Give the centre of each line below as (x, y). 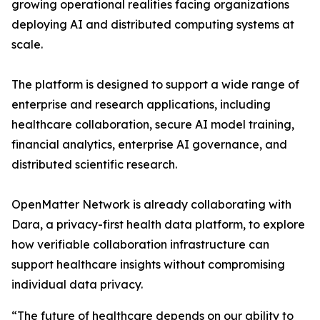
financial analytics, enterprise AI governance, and (149, 144)
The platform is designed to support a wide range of (155, 84)
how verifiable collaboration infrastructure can (140, 244)
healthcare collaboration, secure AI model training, (153, 124)
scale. (27, 44)
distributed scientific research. (94, 164)
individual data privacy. (77, 284)
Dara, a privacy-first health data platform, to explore (158, 224)
